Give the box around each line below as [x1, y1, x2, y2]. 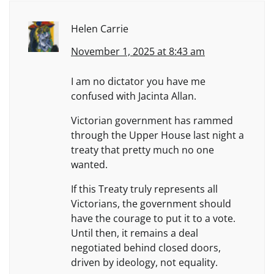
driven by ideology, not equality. [71, 255, 218, 269]
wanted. [71, 157, 108, 171]
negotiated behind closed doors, [71, 240, 221, 254]
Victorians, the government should [71, 196, 231, 210]
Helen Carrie [71, 21, 128, 35]
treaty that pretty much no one [71, 143, 214, 157]
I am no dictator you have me [71, 74, 206, 88]
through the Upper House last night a [71, 128, 244, 142]
